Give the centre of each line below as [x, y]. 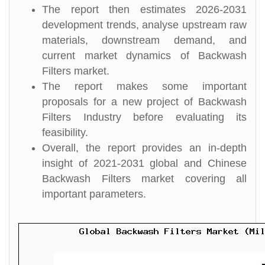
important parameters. [94, 194]
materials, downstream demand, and [144, 40]
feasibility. [65, 132]
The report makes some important [144, 86]
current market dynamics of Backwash [144, 56]
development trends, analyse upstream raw [144, 25]
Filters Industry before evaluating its [144, 117]
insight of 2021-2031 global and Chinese [144, 163]
